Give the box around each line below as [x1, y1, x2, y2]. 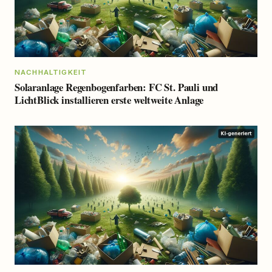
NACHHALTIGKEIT [15, 67, 87, 76]
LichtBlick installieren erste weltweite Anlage [15, 92, 204, 108]
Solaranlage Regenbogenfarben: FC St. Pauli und [15, 80, 219, 95]
